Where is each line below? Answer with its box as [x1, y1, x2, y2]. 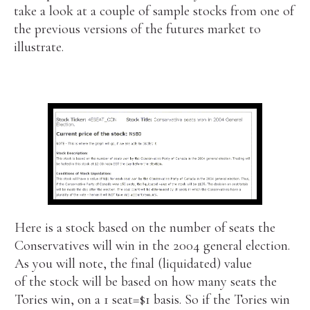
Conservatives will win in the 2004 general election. [14, 237, 290, 254]
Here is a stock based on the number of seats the [14, 219, 275, 236]
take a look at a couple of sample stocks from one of [14, 3, 295, 20]
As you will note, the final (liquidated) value [14, 255, 255, 272]
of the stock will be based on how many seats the [14, 273, 277, 290]
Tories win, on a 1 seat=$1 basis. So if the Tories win [14, 291, 290, 308]
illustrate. [14, 39, 64, 56]
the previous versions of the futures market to [14, 21, 262, 38]
